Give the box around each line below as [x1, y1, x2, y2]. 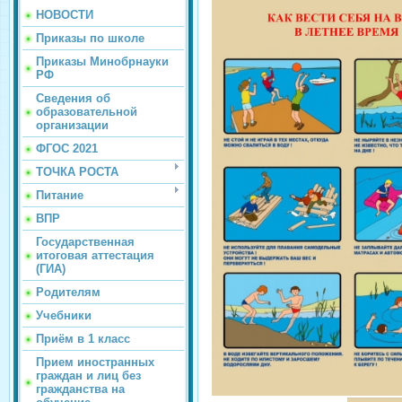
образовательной [36, 105, 137, 118]
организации [36, 118, 109, 132]
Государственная [36, 235, 135, 249]
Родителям [36, 285, 100, 299]
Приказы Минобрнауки [36, 55, 169, 68]
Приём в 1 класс [36, 332, 130, 345]
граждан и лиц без [36, 369, 141, 382]
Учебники [36, 309, 92, 322]
